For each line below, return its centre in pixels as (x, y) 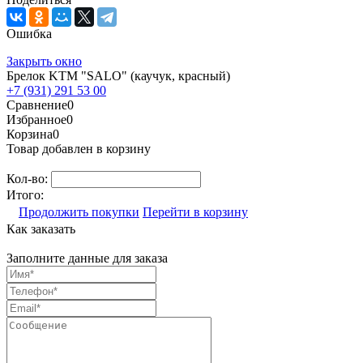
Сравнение (37, 105)
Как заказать (41, 228)
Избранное (36, 119)
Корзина (30, 134)
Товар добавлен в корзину (79, 148)
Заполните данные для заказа (87, 258)
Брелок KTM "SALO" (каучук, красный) (118, 75)
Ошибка (29, 33)
